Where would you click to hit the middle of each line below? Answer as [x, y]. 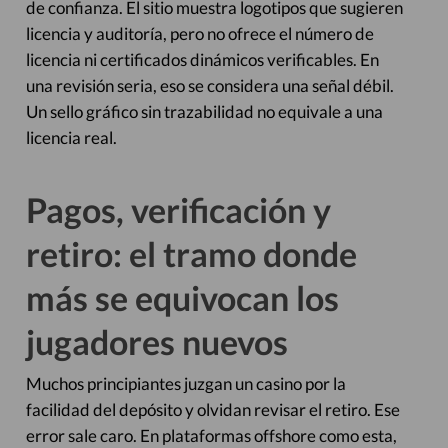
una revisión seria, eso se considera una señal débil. [209, 85]
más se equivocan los [182, 297]
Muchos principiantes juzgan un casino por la [185, 383]
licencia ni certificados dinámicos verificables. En [202, 59]
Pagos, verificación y [178, 209]
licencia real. [71, 137]
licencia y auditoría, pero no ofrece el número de [199, 33]
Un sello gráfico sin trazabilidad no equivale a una [204, 111]
